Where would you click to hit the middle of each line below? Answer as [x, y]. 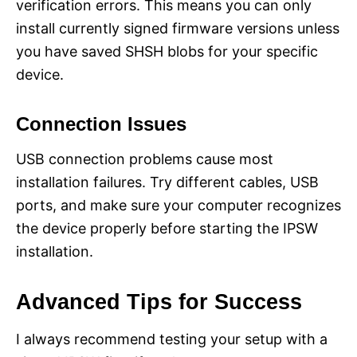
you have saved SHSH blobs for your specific [167, 52]
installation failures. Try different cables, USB [167, 182]
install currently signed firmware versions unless [178, 29]
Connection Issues [101, 124]
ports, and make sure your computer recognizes [178, 206]
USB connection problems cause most [145, 159]
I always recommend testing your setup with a [172, 339]
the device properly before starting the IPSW [167, 229]
